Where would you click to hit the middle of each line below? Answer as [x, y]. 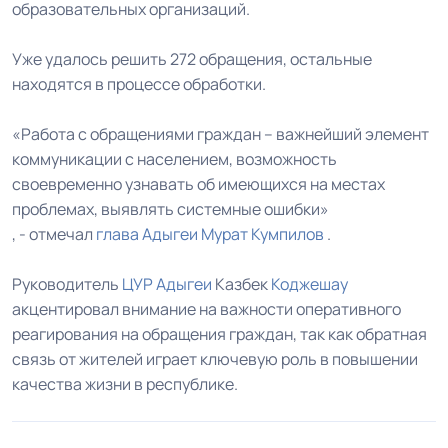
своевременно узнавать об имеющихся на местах [198, 184]
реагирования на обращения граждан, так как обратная [219, 334]
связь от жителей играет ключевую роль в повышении [215, 359]
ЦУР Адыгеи [167, 284]
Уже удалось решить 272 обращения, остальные [192, 59]
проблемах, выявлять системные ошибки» [170, 209]
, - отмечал [54, 234]
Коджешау [309, 284]
